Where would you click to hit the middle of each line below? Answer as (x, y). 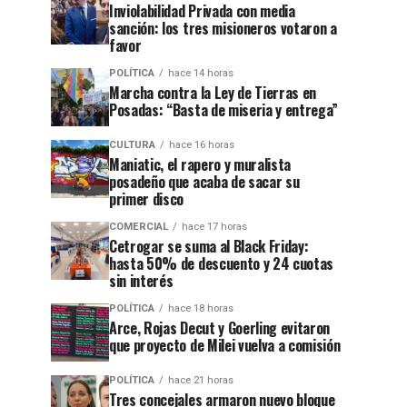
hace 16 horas (202, 145)
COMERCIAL (139, 227)
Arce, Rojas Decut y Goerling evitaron (220, 328)
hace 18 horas (201, 308)
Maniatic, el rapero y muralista (200, 164)
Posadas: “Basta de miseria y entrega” (224, 110)
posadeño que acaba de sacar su (204, 182)
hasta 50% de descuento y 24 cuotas (222, 263)
